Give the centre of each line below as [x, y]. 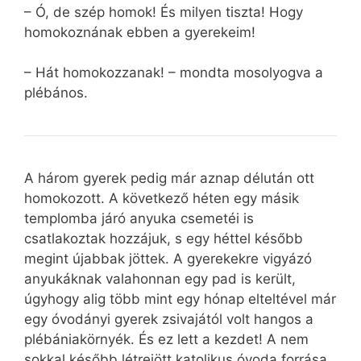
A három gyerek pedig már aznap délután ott [169, 178]
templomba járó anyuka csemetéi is [139, 219]
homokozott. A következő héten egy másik [162, 199]
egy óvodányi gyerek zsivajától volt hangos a [169, 320]
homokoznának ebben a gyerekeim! [140, 32]
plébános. [56, 93]
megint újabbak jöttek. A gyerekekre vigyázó [168, 259]
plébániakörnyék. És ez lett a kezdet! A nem [166, 340]
